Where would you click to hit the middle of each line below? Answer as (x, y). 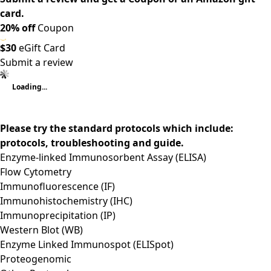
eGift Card (41, 47)
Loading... (30, 87)
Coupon (54, 28)
